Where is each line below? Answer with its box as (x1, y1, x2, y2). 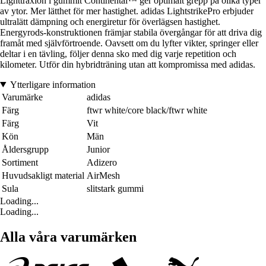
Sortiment (2, 157, 38, 167)
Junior (87, 144, 110, 154)
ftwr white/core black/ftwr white (87, 104, 207, 115)
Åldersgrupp (2, 144, 49, 154)
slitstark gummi (87, 183, 144, 194)
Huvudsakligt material (2, 170, 84, 180)
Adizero (87, 157, 117, 167)
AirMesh (87, 170, 120, 180)
